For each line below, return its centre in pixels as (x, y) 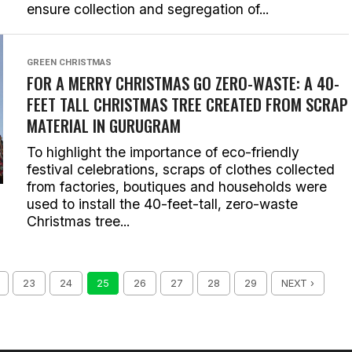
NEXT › (298, 283)
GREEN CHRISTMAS (69, 62)
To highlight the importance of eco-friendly (163, 152)
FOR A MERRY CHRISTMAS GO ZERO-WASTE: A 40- (183, 83)
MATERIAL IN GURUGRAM (104, 125)
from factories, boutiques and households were (177, 187)
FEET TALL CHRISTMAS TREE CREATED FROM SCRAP (187, 104)
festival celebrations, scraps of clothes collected (181, 169)
